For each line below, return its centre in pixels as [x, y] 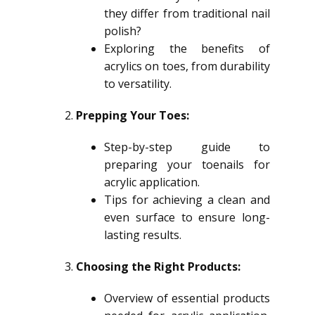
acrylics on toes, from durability [187, 66]
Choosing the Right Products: [158, 266]
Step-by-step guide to [187, 147]
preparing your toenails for [187, 165]
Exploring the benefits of [187, 49]
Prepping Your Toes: [133, 115]
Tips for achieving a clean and [187, 200]
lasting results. [143, 235]
